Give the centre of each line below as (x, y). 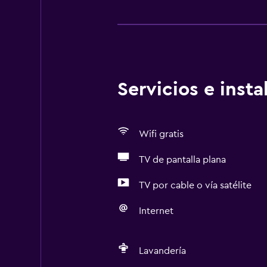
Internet (156, 211)
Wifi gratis (161, 134)
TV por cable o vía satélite (195, 185)
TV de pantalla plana (182, 160)
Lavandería (162, 251)
